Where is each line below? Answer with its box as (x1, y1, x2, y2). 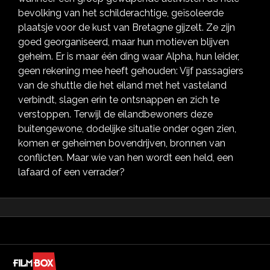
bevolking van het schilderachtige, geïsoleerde (18, 7, 224, 19)
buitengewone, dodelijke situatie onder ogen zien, (18, 123, 236, 134)
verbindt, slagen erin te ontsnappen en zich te (18, 94, 219, 105)
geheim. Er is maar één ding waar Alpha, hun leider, (18, 51, 239, 62)
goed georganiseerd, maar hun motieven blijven (18, 36, 229, 48)
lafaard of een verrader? (18, 166, 125, 178)
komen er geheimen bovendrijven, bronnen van (18, 137, 225, 149)
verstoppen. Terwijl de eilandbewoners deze (18, 108, 213, 120)
